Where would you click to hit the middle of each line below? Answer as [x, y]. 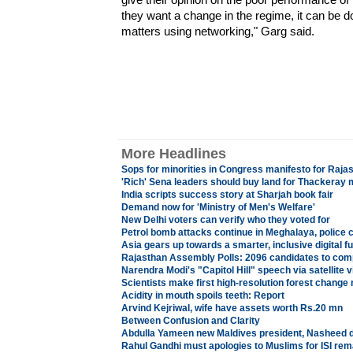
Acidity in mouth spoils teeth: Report [203, 295]
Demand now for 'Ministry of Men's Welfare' [218, 207]
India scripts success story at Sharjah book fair [227, 195]
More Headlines [173, 154]
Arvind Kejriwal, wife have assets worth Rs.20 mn [232, 308]
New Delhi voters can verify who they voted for [225, 220]
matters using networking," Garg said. [217, 31]
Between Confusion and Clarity [190, 321]
